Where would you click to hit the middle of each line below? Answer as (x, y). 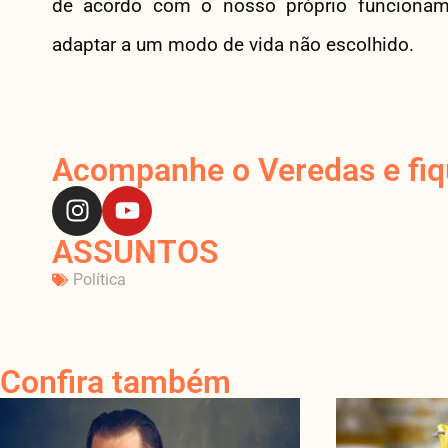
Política (99, 279)
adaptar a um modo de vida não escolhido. (233, 44)
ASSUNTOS (135, 251)
